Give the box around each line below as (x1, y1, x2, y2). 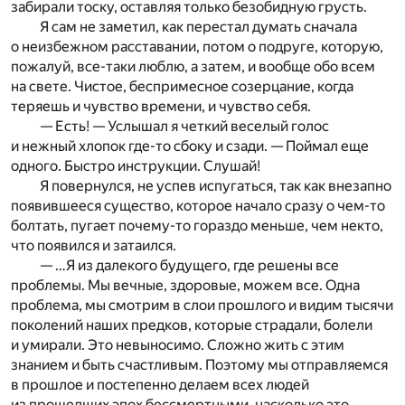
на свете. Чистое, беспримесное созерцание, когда (11, 77, 353, 95)
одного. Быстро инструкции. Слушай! (11, 156, 260, 174)
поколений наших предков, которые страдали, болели (11, 316, 372, 334)
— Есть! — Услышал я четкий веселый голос (40, 117, 329, 135)
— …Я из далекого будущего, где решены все (40, 256, 339, 274)
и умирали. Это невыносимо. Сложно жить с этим (11, 335, 344, 353)
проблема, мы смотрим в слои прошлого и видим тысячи (11, 296, 393, 314)
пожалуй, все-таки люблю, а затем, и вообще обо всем (11, 57, 375, 75)
